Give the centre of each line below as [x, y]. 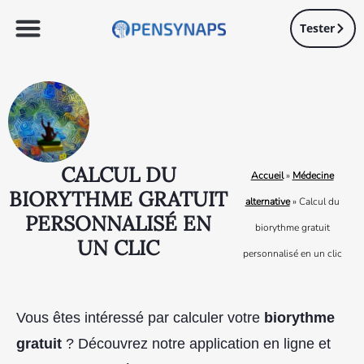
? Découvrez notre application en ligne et [198, 343]
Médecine [313, 175]
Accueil [267, 175]
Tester [317, 28]
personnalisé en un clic [292, 253]
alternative [267, 201]
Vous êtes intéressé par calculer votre [140, 317]
